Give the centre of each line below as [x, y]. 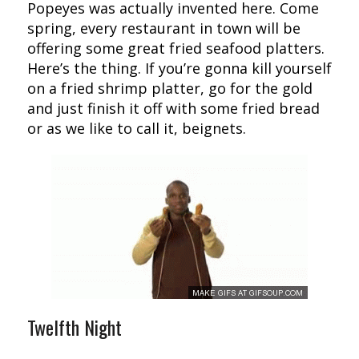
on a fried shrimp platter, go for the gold [169, 89]
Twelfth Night [74, 327]
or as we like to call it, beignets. [136, 129]
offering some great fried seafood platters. [175, 48]
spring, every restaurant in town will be [163, 28]
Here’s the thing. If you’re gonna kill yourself [179, 69]
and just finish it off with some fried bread [173, 109]
